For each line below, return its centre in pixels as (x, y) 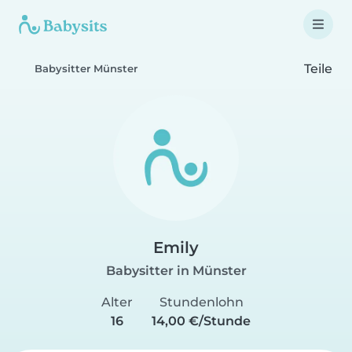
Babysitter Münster (86, 69)
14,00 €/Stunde (201, 321)
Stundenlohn (201, 302)
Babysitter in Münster (176, 271)
